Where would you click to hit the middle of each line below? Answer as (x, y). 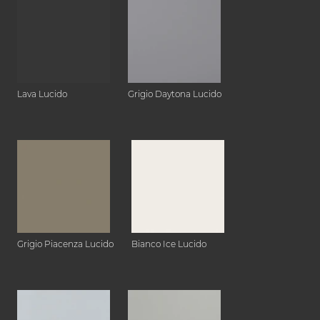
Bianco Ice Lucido (169, 244)
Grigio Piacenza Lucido (65, 244)
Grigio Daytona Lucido (175, 94)
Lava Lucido (42, 94)
